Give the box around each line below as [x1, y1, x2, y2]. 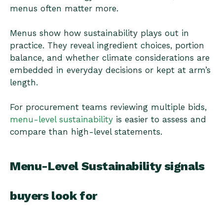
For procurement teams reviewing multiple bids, [10, 102, 207, 112]
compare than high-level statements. [10, 127, 162, 137]
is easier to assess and [113, 114, 206, 125]
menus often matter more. [10, 3, 118, 14]
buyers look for [10, 189, 98, 203]
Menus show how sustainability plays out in [10, 28, 189, 38]
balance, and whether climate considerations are [10, 53, 210, 63]
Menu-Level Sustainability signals [10, 159, 205, 174]
